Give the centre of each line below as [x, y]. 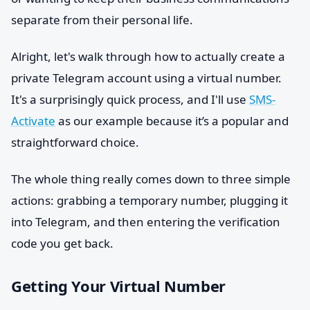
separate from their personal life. [102, 20]
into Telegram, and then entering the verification [146, 222]
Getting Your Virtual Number [119, 286]
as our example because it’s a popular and [172, 121]
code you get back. [62, 243]
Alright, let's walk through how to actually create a [148, 56]
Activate [33, 121]
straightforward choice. [75, 142]
